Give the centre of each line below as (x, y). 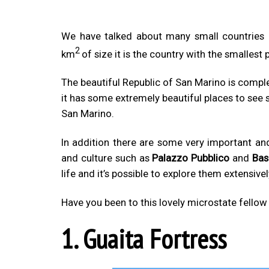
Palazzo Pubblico (191, 158)
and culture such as (107, 158)
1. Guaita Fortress (144, 239)
